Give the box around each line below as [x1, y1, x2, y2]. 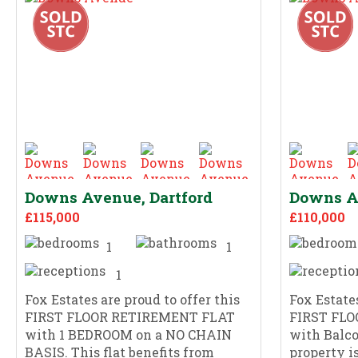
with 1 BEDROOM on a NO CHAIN [25, 325, 232, 343]
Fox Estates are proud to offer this [25, 290, 240, 308]
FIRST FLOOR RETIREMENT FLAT [25, 308, 235, 325]
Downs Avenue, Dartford [25, 186, 213, 207]
